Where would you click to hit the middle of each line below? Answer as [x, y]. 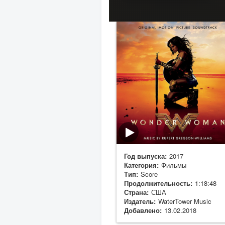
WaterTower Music [185, 201]
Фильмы [174, 165]
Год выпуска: [145, 156]
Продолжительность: [158, 183]
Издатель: [140, 201]
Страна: [136, 192]
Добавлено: [143, 210]
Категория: [141, 165]
